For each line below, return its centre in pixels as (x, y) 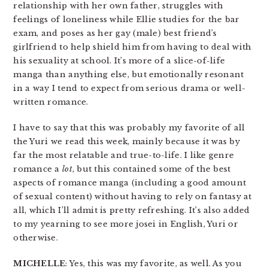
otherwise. (36, 238)
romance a (38, 169)
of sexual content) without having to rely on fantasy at (133, 197)
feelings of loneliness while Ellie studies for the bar (127, 19)
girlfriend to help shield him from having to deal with (133, 47)
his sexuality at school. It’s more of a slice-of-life (119, 61)
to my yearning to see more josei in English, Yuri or (126, 224)
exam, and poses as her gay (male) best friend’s (115, 33)
